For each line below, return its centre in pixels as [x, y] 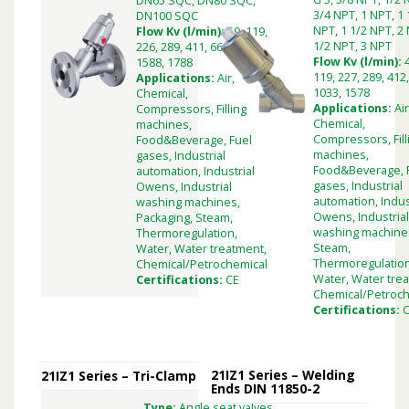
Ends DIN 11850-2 [266, 388]
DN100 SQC [167, 16]
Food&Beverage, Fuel [194, 141]
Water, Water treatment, [201, 249]
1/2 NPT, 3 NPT [353, 47]
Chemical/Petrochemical [202, 265]
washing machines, [188, 203]
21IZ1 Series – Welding [283, 374]
